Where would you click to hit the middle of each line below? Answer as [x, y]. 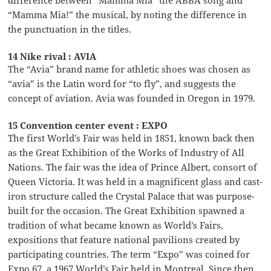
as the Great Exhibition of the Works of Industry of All [126, 152]
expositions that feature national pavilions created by [124, 239]
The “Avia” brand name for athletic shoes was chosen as [129, 69]
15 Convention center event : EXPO [88, 125]
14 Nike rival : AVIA [52, 56]
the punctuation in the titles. [70, 29]
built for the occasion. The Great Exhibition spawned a [126, 210]
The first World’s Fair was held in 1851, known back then [132, 138]
